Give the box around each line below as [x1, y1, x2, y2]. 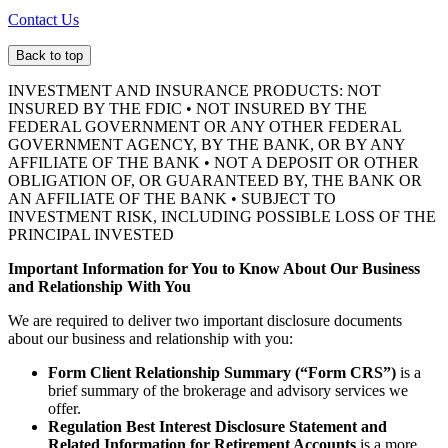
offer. [48, 399, 81, 417]
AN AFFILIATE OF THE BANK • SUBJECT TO [8, 189, 336, 207]
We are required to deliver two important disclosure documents [8, 311, 402, 329]
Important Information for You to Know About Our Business [8, 259, 420, 277]
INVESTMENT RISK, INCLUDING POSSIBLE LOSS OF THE [8, 207, 436, 225]
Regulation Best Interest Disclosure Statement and [48, 417, 387, 435]
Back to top [16, 47, 83, 63]
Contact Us [8, 10, 79, 28]
